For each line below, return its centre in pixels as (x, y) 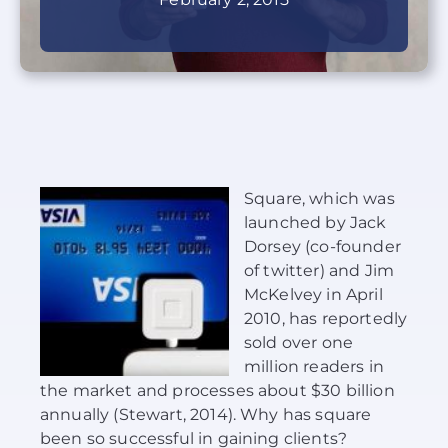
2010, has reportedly (326, 319)
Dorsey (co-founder (322, 247)
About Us (68, 20)
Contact (62, 152)
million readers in (314, 367)
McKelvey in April (313, 295)
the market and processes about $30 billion (217, 391)
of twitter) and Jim (319, 271)
